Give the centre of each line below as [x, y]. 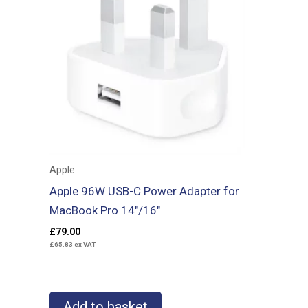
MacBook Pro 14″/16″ [105, 211]
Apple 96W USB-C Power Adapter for [144, 191]
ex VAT [84, 244]
